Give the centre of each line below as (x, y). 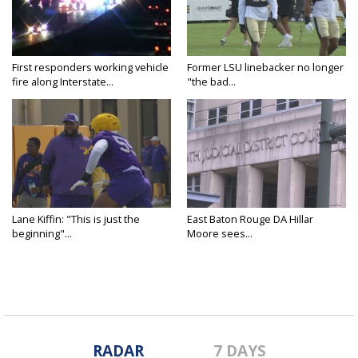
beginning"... (42, 233)
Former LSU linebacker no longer (265, 67)
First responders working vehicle (90, 67)
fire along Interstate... (63, 81)
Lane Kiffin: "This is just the (76, 219)
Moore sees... (220, 233)
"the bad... (211, 81)
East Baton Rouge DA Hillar (250, 219)
